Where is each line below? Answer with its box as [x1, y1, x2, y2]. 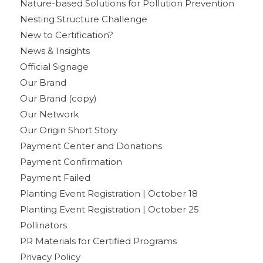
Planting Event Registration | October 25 [19, 203, 199, 215]
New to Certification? [19, 29, 113, 41]
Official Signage [19, 60, 89, 72]
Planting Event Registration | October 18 [19, 187, 198, 199]
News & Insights [19, 45, 90, 56]
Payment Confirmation [19, 156, 122, 167]
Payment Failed [19, 171, 90, 183]
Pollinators [19, 219, 67, 231]
